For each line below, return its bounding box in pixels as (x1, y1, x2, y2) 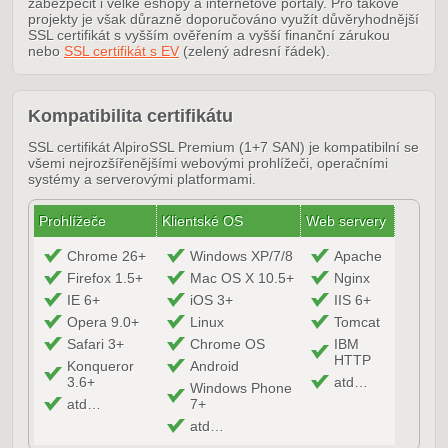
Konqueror (67, 358, 134, 375)
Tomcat (334, 314, 380, 331)
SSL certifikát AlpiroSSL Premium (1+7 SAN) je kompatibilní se (28, 139, 419, 156)
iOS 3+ (190, 292, 233, 309)
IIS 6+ (334, 292, 371, 309)
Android (190, 358, 239, 375)
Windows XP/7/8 (190, 248, 293, 265)
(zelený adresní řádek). (179, 43, 330, 60)
